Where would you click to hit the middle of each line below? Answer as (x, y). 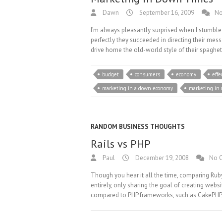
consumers (147, 74)
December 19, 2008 (161, 158)
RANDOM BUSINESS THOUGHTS (138, 127)
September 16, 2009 (166, 13)
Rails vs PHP (121, 144)
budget (111, 74)
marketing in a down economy (138, 88)
